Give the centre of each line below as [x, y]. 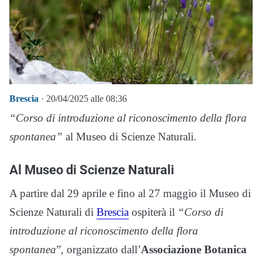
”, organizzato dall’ [99, 250]
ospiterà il [153, 212]
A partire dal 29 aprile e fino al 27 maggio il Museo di [130, 194]
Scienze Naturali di [53, 212]
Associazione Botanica [194, 250]
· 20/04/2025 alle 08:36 [83, 99]
